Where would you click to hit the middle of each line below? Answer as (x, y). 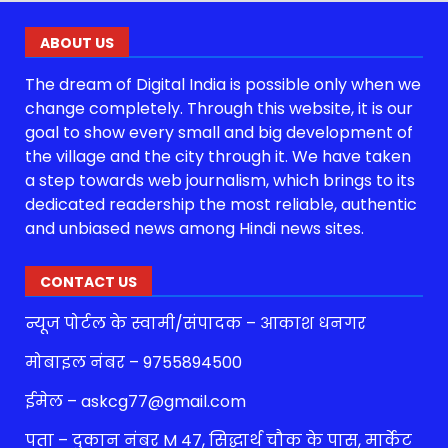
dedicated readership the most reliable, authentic (221, 205)
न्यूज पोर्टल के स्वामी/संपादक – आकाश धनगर (195, 324)
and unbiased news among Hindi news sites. (194, 229)
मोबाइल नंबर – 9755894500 (133, 363)
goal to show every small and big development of (219, 133)
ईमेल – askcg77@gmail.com (135, 402)
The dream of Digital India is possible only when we (223, 85)
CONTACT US (88, 282)
